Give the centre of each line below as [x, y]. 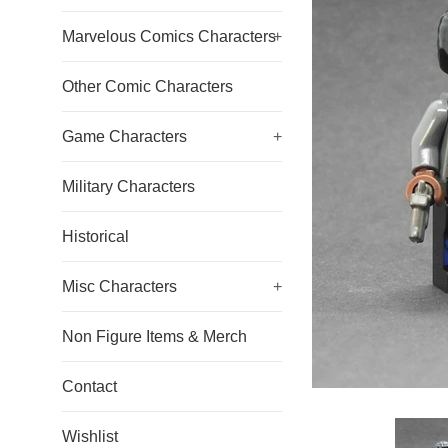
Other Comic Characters [147, 86]
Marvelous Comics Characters [169, 36]
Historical [95, 236]
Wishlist [90, 436]
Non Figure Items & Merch [154, 336]
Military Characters [128, 186]
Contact [89, 386]
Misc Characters [119, 286]
